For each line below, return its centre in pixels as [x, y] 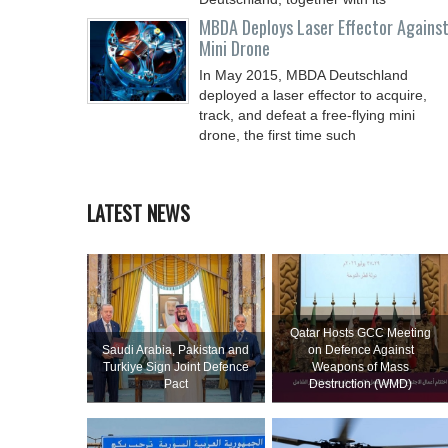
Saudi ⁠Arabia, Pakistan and [176, 350]
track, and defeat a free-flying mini [307, 115]
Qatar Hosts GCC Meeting [361, 333]
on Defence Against [360, 350]
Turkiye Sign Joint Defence [175, 367]
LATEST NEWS [138, 213]
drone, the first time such [277, 135]
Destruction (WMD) [361, 384]
